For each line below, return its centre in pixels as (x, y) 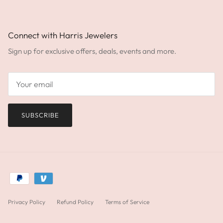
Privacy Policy (27, 202)
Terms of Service (127, 202)
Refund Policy (75, 202)
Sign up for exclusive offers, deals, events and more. (92, 51)
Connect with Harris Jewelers (63, 35)
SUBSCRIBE (40, 115)
